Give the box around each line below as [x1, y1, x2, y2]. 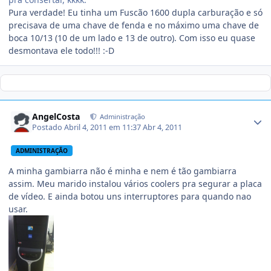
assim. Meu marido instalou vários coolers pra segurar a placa [8, 178, 262, 190]
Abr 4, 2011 [143, 122, 183, 133]
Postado [32, 122, 65, 133]
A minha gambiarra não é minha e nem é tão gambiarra [8, 165, 237, 177]
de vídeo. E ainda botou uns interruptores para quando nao [8, 191, 251, 203]
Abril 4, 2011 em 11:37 [64, 122, 143, 133]
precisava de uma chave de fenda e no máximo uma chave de [8, 19, 259, 31]
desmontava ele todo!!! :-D [8, 44, 114, 56]
